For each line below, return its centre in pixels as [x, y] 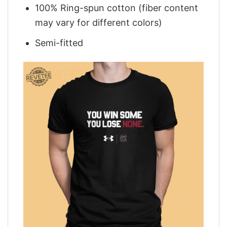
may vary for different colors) [99, 23]
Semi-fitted [59, 43]
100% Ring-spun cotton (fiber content [117, 8]
